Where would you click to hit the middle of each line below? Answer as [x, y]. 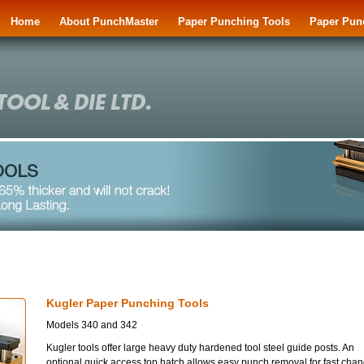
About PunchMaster [109, 22]
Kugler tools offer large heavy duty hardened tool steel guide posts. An [200, 348]
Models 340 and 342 [92, 325]
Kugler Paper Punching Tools [128, 303]
